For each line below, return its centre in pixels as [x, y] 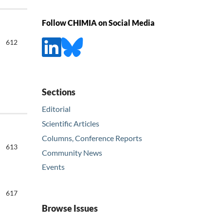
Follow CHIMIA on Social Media [98, 23]
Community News [72, 152]
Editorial [56, 109]
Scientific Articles [71, 123]
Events [53, 167]
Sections [59, 92]
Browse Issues [70, 209]
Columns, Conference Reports [92, 138]
